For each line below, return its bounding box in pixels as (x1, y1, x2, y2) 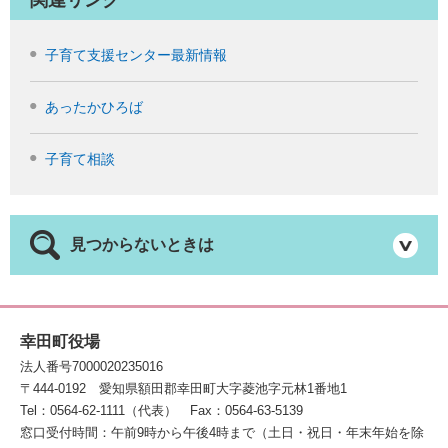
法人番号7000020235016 (20, 359, 163, 375)
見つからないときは (70, 236, 214, 254)
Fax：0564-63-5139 (190, 403, 303, 419)
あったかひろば (45, 99, 143, 116)
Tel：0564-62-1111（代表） (20, 403, 177, 419)
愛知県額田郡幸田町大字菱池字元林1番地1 (99, 381, 347, 397)
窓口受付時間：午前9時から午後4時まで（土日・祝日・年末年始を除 (20, 425, 424, 441)
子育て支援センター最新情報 (45, 47, 227, 64)
